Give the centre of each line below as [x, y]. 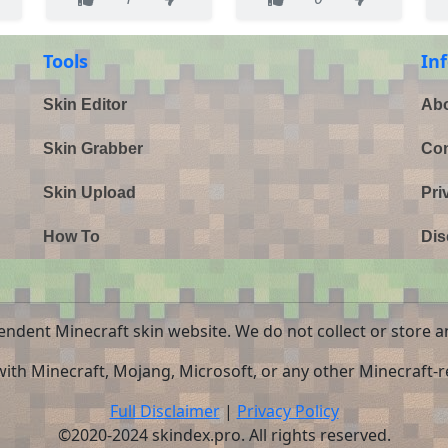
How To [72, 236]
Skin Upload [90, 192]
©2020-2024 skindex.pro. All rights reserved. [224, 435]
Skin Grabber [93, 148]
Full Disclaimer [164, 411]
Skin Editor [85, 104]
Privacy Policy [287, 411]
